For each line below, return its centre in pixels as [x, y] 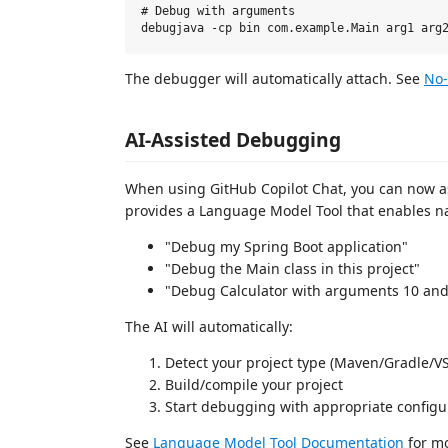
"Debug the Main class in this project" [292, 268]
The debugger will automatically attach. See [274, 78]
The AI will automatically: [209, 326]
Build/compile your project [254, 384]
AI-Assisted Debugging [233, 139]
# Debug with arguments [218, 11]
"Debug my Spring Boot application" [286, 246]
